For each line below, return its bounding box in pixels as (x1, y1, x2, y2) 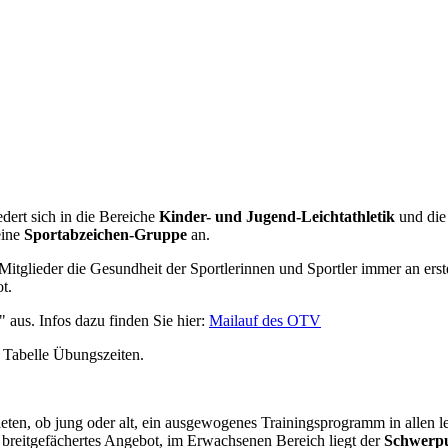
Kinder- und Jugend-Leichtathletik (159, 207, 395, 225)
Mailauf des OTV (209, 311, 321, 329)
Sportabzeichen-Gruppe (24, 225, 187, 243)
